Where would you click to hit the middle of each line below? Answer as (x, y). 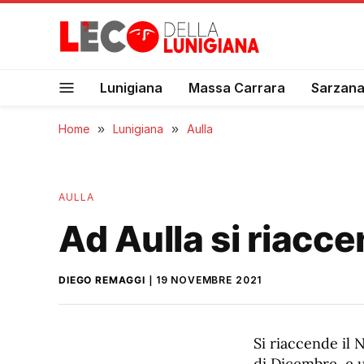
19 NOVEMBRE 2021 (209, 280)
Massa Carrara (237, 87)
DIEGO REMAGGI (102, 280)
